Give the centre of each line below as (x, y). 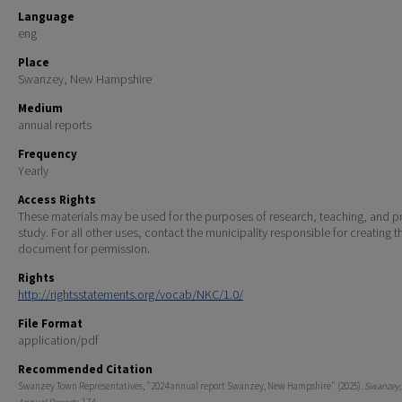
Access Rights (57, 200)
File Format (50, 324)
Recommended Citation (85, 370)
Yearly (33, 171)
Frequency (48, 154)
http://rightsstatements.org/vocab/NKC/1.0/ (131, 295)
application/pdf (58, 341)
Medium (40, 109)
